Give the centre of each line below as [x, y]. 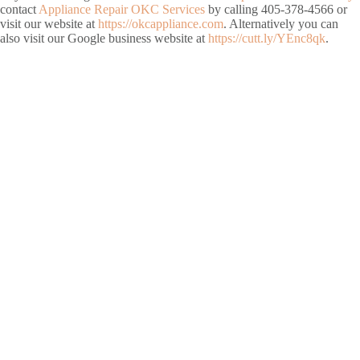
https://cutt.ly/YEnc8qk [267, 39]
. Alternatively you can [281, 24]
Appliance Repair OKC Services [122, 10]
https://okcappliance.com [161, 24]
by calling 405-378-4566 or [276, 10]
